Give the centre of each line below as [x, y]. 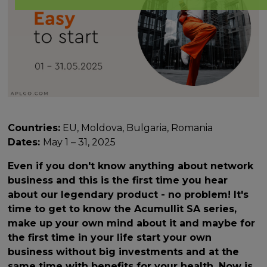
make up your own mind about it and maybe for [132, 223]
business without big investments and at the [124, 252]
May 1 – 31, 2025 [80, 142]
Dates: [26, 142]
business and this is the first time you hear [118, 180]
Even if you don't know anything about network [131, 166]
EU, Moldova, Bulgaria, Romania [137, 128]
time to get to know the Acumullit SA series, [122, 209]
